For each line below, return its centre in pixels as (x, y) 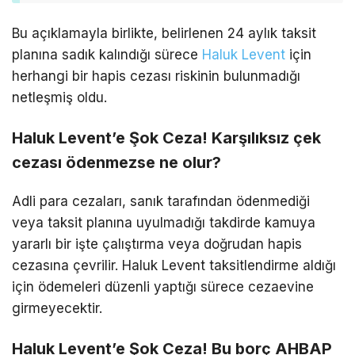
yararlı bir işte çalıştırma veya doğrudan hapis (157, 244)
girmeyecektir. (57, 309)
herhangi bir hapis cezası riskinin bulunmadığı (156, 76)
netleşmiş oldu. (59, 98)
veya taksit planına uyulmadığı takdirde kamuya (164, 223)
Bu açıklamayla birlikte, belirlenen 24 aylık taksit (164, 34)
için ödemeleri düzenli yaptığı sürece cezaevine (163, 287)
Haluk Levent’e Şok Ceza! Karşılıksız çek (166, 138)
